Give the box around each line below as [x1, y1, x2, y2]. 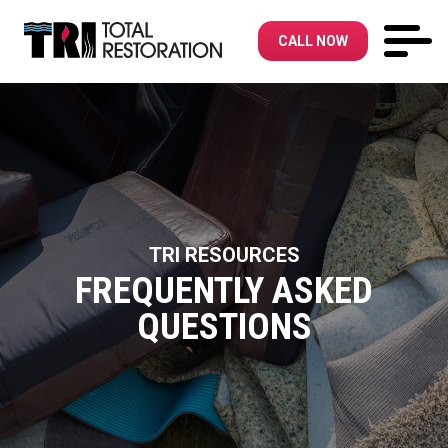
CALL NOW [278, 33, 348, 50]
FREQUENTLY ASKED [75, 268, 373, 312]
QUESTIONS [136, 304, 312, 348]
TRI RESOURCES [148, 242, 300, 267]
